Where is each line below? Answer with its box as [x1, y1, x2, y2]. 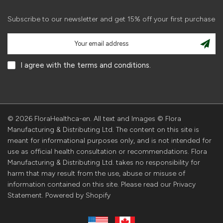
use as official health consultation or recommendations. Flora [7, 147, 207, 156]
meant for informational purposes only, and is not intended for [7, 136, 212, 145]
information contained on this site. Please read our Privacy [7, 180, 196, 189]
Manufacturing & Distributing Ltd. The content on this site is [7, 125, 199, 134]
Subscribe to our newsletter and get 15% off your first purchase [7, 15, 215, 24]
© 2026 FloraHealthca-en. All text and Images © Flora [7, 114, 181, 123]
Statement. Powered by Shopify [7, 191, 111, 200]
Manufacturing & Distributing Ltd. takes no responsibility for [7, 158, 200, 167]
